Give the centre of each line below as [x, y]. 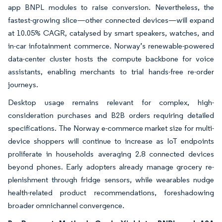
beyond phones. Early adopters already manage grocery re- [111, 166]
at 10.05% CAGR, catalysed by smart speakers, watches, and [111, 33]
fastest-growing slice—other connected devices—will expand [111, 20]
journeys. [23, 84]
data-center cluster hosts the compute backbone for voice [111, 58]
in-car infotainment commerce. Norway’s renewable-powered [111, 46]
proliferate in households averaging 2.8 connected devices [111, 154]
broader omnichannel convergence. [66, 205]
